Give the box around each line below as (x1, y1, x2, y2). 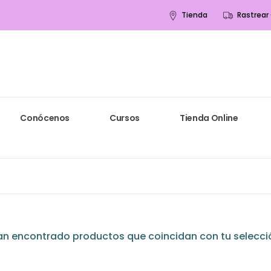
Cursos (109, 112, 140, 125)
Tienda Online (180, 112, 238, 125)
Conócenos (20, 112, 70, 125)
